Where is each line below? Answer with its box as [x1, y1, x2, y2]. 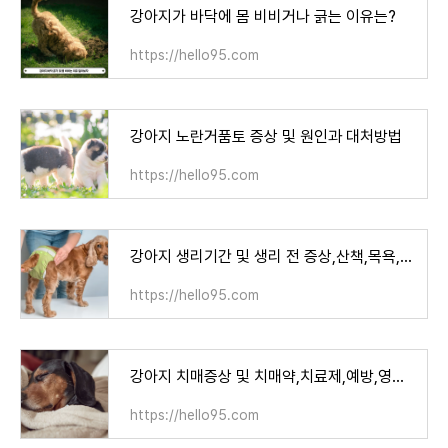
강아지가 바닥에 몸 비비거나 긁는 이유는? [130, 7, 396, 27]
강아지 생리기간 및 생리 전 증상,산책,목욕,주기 [400, 247, 412, 267]
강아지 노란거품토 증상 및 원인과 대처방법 [130, 127, 402, 147]
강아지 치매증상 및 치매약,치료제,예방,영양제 [392, 367, 404, 387]
